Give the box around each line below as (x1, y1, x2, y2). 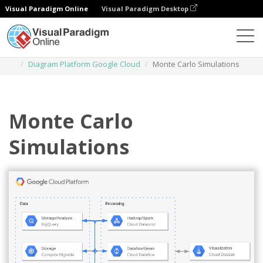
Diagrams (39, 46, 73, 57)
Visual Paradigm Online (5, 4, 88, 13)
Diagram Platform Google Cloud (28, 59, 140, 69)
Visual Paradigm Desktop (102, 4, 190, 13)
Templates (85, 46, 123, 57)
